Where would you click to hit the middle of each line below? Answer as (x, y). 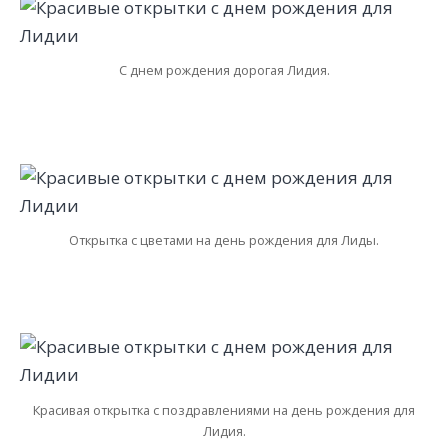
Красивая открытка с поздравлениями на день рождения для (224, 409)
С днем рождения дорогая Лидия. (224, 70)
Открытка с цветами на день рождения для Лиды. (224, 240)
